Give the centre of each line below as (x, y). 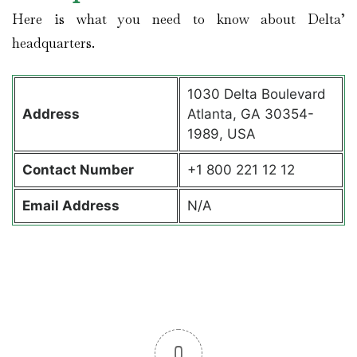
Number (106, 170)
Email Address (72, 206)
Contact (51, 170)
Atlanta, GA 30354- (250, 114)
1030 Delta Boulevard (256, 94)
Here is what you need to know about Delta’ (178, 19)
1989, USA (221, 134)
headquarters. (55, 43)
